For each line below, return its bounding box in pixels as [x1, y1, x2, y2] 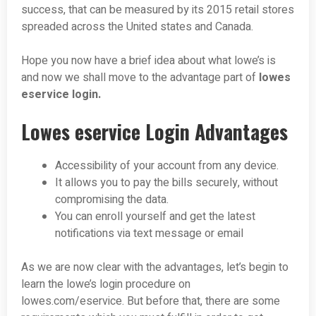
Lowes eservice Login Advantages [21, 116, 288, 146]
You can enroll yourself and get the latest [55, 207, 255, 225]
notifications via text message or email [55, 224, 243, 242]
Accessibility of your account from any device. [55, 157, 279, 174]
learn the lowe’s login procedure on [21, 275, 190, 293]
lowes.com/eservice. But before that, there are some [21, 292, 280, 310]
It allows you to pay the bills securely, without [55, 174, 278, 191]
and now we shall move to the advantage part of [21, 68, 259, 86]
